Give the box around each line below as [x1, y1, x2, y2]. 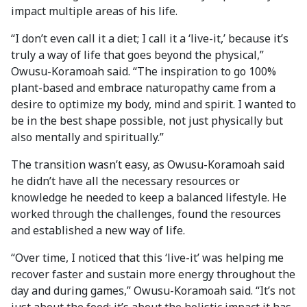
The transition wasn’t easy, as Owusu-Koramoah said [11, 157, 284, 172]
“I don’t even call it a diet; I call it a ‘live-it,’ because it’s [11, 31, 288, 46]
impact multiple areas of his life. [11, 3, 177, 19]
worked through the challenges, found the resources [11, 206, 281, 221]
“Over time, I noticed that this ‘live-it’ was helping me [11, 250, 284, 265]
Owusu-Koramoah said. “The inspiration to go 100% [11, 64, 276, 79]
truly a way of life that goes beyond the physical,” [11, 47, 264, 62]
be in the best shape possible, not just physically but [11, 113, 283, 128]
